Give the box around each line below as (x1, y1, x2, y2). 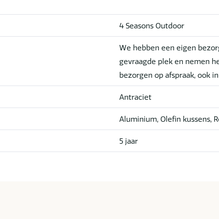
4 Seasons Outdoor (119, 21, 184, 30)
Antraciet (119, 92, 152, 102)
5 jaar (119, 136, 138, 146)
